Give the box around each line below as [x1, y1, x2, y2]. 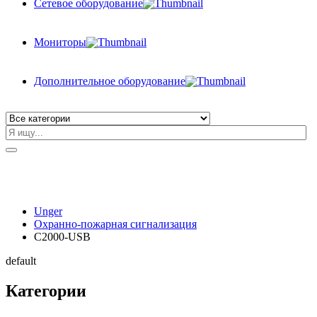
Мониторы [34, 35, 86, 48]
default [6, 255, 36, 267]
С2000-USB [34, 231, 91, 243]
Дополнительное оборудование [34, 74, 185, 87]
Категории [6, 281, 86, 300]
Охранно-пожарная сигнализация [34, 218, 197, 230]
